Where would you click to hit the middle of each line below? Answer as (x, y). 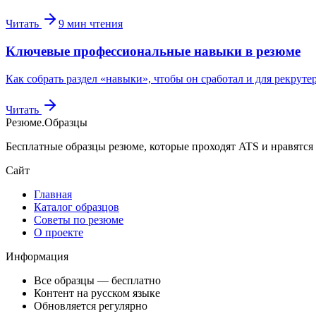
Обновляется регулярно (91, 305)
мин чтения (93, 24)
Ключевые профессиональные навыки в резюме (153, 51)
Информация (37, 256)
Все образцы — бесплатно (97, 280)
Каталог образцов (77, 207)
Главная (53, 194)
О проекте (59, 232)
